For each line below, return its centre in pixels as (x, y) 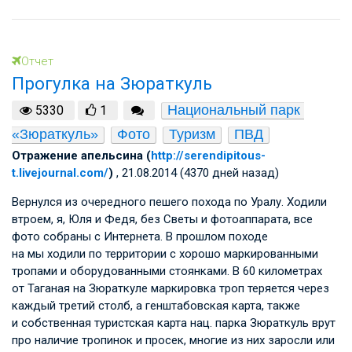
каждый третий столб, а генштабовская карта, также (156, 306)
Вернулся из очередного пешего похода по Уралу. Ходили (169, 202)
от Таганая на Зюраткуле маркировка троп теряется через (170, 289)
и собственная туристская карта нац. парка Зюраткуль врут (174, 323)
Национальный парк (233, 110)
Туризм (192, 135)
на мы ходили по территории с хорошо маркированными (165, 254)
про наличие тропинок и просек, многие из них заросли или (173, 341)
